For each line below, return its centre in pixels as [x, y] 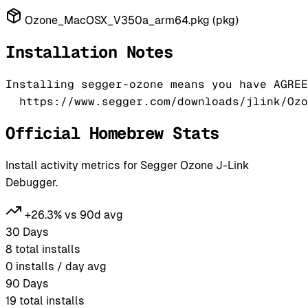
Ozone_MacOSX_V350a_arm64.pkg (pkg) [130, 21]
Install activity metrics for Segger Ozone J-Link [127, 165]
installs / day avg [61, 266]
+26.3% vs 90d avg [74, 214]
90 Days [27, 283]
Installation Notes [89, 52]
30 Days [27, 232]
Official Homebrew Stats [112, 133]
